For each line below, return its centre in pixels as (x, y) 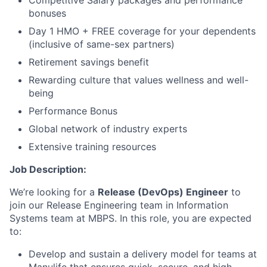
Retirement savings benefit (89, 62)
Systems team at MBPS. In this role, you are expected (131, 218)
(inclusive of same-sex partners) (102, 44)
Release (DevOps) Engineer (163, 192)
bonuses (47, 13)
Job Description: (48, 169)
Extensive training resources (92, 147)
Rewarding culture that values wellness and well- (139, 80)
